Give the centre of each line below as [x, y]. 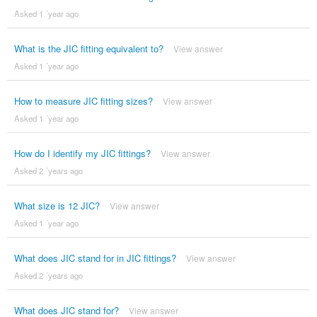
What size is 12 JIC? [57, 206]
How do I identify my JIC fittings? [82, 154]
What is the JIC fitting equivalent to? [88, 49]
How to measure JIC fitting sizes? [83, 101]
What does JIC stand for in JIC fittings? [95, 258]
